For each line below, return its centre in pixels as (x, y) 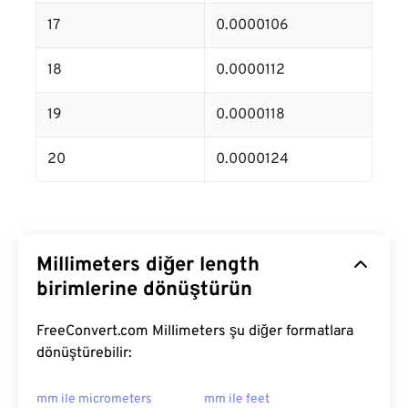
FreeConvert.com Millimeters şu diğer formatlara (195, 332)
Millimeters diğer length (148, 266)
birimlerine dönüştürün (144, 291)
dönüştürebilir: (84, 354)
